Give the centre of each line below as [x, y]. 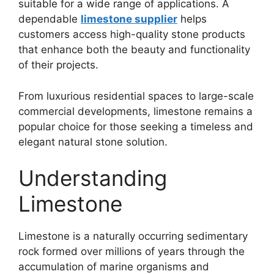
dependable [50, 19]
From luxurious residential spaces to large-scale [136, 96]
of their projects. [58, 65]
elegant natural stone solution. [93, 142]
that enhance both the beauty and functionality [134, 50]
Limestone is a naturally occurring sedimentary [133, 236]
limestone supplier [129, 19]
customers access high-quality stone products [132, 35]
